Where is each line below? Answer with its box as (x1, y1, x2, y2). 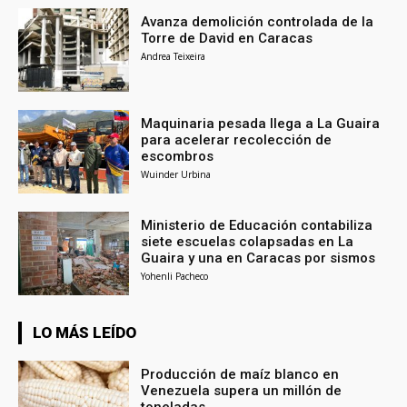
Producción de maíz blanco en (141, 365, 340, 382)
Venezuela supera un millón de (141, 382, 342, 399)
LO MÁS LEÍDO (33, 323, 136, 342)
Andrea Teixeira (141, 50, 206, 64)
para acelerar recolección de (141, 132, 333, 149)
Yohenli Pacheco (141, 269, 209, 283)
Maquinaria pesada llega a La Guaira (141, 115, 381, 133)
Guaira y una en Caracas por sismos (141, 249, 376, 266)
